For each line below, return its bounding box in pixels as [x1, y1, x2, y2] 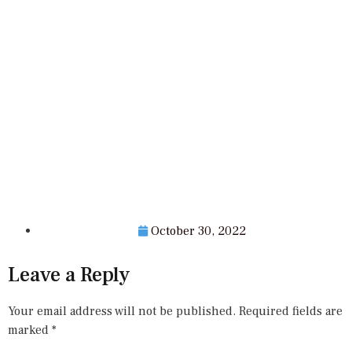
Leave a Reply [8, 261, 130, 288]
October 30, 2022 [150, 222, 246, 239]
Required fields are [239, 302, 343, 319]
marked [8, 321, 52, 338]
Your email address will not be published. [8, 302, 236, 319]
